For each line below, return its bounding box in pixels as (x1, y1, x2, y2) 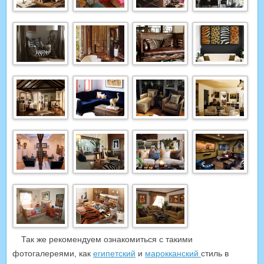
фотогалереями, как (12, 248, 93, 258)
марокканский (145, 248, 201, 258)
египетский (93, 248, 136, 258)
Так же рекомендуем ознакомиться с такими (21, 234, 193, 244)
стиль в (201, 248, 229, 258)
